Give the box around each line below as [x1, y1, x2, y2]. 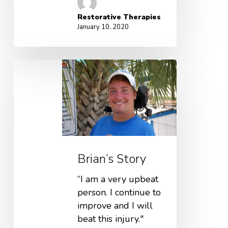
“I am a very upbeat [77, 173, 158, 185]
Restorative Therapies [77, 12, 161, 22]
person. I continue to [77, 186, 161, 198]
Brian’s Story [77, 150, 146, 167]
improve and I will [77, 199, 153, 212]
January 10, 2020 [77, 22, 129, 32]
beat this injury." [77, 212, 144, 225]
